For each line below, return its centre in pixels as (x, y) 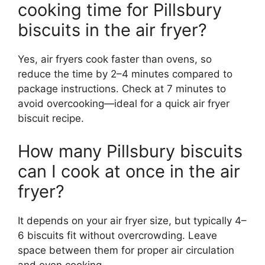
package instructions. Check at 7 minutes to (122, 89)
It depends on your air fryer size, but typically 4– (132, 220)
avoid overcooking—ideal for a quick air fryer (124, 104)
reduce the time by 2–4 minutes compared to (125, 74)
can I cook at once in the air (129, 171)
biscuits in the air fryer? (112, 30)
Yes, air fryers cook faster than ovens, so (115, 59)
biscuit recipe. (51, 119)
